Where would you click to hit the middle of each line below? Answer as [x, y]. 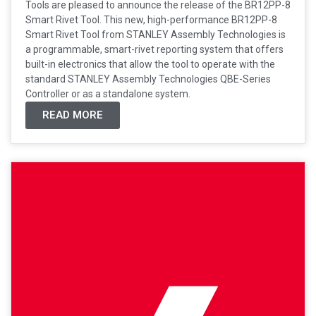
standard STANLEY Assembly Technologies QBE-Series [148, 79]
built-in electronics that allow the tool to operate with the [150, 64]
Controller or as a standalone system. [108, 93]
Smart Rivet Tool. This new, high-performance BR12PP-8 [151, 19]
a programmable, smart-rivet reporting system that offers [154, 49]
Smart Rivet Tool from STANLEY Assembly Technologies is [156, 34]
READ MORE [73, 115]
